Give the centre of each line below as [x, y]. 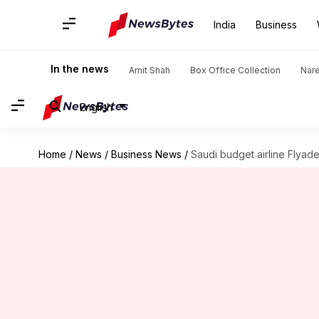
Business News [146, 154]
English [96, 107]
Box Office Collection [235, 70]
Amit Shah [150, 70]
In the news [80, 69]
